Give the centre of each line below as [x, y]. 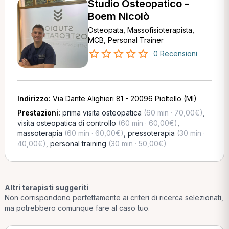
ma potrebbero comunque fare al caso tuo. [77, 208]
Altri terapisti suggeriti [46, 187]
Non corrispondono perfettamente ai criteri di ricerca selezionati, [114, 198]
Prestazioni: [40, 113]
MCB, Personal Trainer [125, 40]
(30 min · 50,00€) [136, 143]
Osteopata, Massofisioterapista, [141, 30]
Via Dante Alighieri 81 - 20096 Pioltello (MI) [124, 98]
